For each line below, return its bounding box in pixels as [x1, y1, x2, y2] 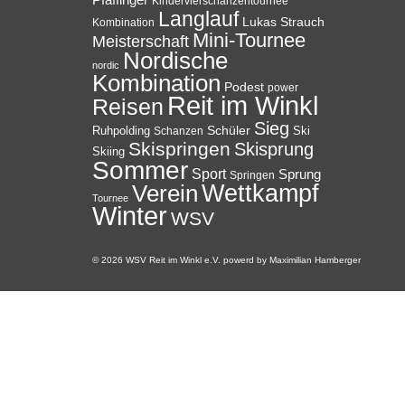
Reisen [92, 95, 164, 119]
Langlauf [158, 7, 239, 31]
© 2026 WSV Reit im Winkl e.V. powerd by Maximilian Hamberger [92, 255, 361, 265]
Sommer [92, 155, 188, 184]
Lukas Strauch [242, 14, 325, 29]
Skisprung [234, 139, 314, 159]
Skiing [92, 145, 125, 158]
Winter [92, 201, 167, 231]
